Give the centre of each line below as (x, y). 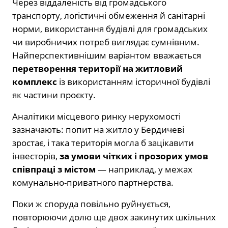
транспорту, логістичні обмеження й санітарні (109, 16)
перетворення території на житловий (97, 69)
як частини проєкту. (54, 95)
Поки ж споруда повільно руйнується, (91, 204)
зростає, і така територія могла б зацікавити (103, 143)
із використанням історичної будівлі (134, 82)
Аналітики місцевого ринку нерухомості (96, 117)
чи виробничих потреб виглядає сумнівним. (106, 42)
